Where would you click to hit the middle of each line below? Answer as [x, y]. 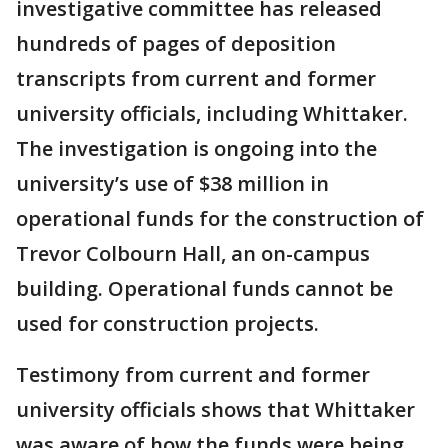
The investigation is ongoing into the [196, 149]
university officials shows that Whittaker [215, 410]
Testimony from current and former [193, 375]
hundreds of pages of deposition [176, 44]
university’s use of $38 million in [172, 184]
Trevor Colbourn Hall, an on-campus [193, 254]
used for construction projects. [167, 324]
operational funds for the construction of [220, 219]
